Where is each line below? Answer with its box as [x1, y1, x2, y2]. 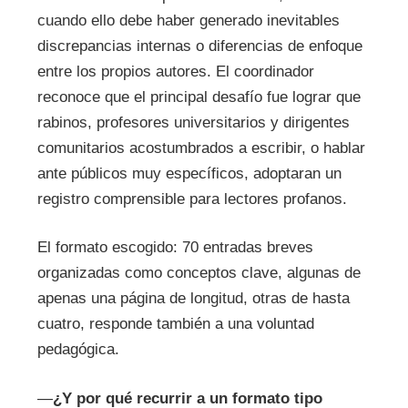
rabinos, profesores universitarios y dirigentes [36, 113, 350, 131]
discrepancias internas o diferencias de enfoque [36, 36, 362, 55]
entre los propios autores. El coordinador [36, 62, 314, 80]
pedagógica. [36, 341, 119, 359]
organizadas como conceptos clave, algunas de [36, 264, 361, 282]
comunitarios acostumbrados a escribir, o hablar [36, 138, 365, 157]
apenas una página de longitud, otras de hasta [36, 290, 350, 308]
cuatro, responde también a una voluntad [36, 315, 314, 333]
